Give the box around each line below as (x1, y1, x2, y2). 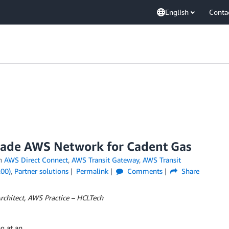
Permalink (76, 167, 108, 175)
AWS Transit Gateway (71, 155, 139, 164)
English (165, 8, 189, 16)
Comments (125, 167, 163, 175)
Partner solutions (14, 167, 68, 175)
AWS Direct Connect (4, 155, 68, 164)
